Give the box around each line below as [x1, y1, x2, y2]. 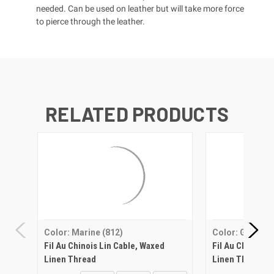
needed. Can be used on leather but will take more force [36, 3, 245, 13]
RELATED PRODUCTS [45, 102, 229, 125]
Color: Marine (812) [43, 227, 123, 237]
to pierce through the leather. [36, 16, 146, 26]
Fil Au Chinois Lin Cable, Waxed [43, 240, 165, 251]
